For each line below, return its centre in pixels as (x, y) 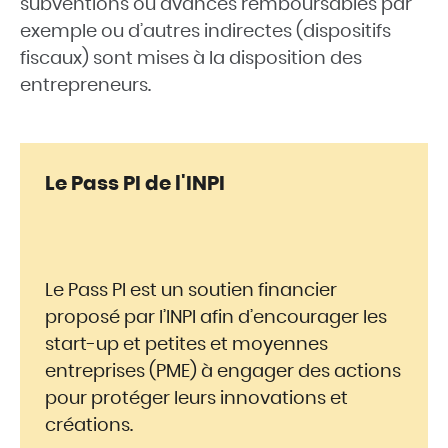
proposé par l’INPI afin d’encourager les (216, 318)
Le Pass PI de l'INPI (135, 184)
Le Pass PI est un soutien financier (191, 291)
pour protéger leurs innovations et (196, 399)
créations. (89, 426)
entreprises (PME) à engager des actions (223, 372)
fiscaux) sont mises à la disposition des (191, 59)
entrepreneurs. (85, 86)
